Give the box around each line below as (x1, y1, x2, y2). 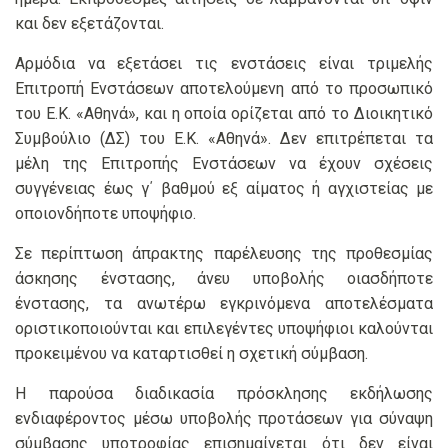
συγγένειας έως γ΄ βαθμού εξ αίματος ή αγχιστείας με (15, 179, 433, 199)
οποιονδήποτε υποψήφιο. (15, 204, 196, 224)
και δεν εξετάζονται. (15, 14, 164, 34)
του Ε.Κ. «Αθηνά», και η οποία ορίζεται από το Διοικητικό (15, 104, 433, 124)
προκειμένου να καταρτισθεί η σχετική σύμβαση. (15, 344, 368, 364)
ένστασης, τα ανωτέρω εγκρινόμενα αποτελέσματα (15, 294, 433, 314)
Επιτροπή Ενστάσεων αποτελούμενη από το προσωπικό (15, 79, 433, 99)
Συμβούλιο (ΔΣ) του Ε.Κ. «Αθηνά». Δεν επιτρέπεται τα (15, 129, 433, 149)
